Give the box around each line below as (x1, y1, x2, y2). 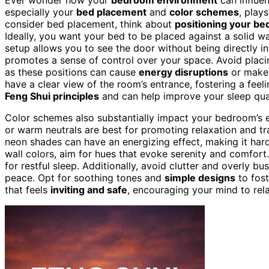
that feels (5, 183, 50, 196)
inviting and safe (50, 183, 127, 196)
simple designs (165, 171, 235, 184)
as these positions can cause (5, 65, 139, 78)
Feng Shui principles (5, 89, 99, 102)
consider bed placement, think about (5, 17, 175, 30)
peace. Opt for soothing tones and (5, 171, 165, 184)
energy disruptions (139, 65, 228, 78)
